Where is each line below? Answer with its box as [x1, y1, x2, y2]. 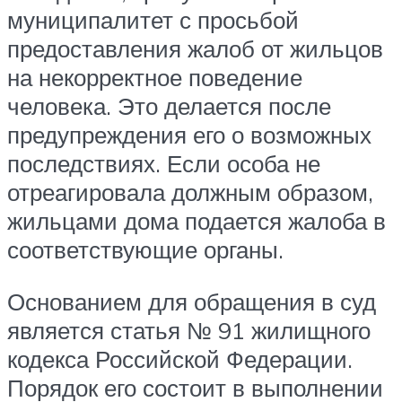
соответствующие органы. [7, 235, 284, 265]
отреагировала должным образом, [7, 178, 373, 207]
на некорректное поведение [7, 63, 302, 92]
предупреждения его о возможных [7, 120, 371, 150]
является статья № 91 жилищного [7, 316, 371, 345]
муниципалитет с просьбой [7, 5, 299, 35]
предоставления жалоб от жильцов [7, 34, 383, 64]
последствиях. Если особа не [7, 149, 320, 179]
